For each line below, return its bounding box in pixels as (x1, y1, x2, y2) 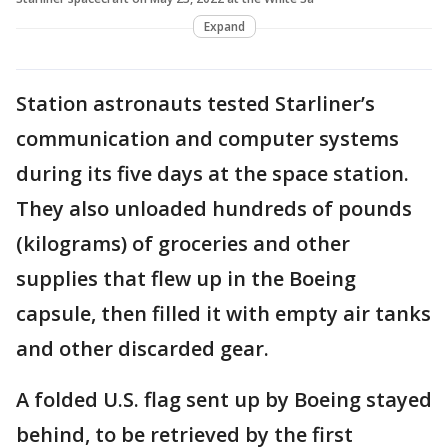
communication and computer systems (16, 125, 399, 153)
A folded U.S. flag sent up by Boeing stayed (16, 386, 432, 414)
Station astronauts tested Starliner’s (16, 90, 375, 118)
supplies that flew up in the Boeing (16, 265, 356, 293)
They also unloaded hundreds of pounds (16, 195, 412, 223)
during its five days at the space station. (16, 160, 409, 188)
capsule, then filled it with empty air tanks (16, 300, 431, 328)
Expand (203, 18, 245, 36)
